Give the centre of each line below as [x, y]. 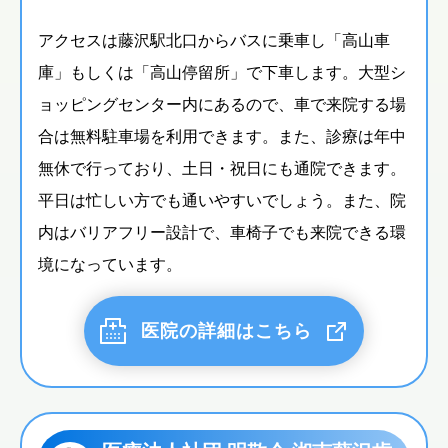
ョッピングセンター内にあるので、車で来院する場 [222, 103]
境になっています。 [110, 263]
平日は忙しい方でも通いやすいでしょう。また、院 [222, 199]
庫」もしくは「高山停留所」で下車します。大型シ [222, 71]
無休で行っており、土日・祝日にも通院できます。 [222, 167]
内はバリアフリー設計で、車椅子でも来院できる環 [222, 231]
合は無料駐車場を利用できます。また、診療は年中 [222, 135]
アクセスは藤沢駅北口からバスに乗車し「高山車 [214, 39]
